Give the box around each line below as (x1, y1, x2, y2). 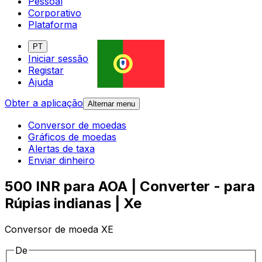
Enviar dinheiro (28, 154, 95, 167)
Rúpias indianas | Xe (5, 195, 142, 212)
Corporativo (28, 7, 81, 19)
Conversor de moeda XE (5, 223, 113, 236)
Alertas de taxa (28, 143, 95, 155)
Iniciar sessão (28, 53, 88, 65)
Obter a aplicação (5, 97, 83, 109)
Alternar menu (88, 99, 135, 109)
